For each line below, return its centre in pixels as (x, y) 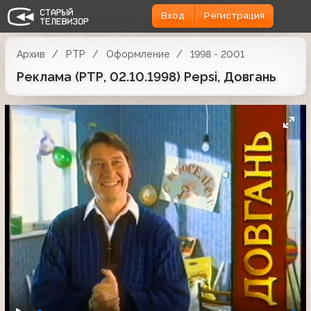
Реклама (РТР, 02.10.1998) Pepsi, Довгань (146, 76)
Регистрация (234, 16)
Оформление (138, 54)
